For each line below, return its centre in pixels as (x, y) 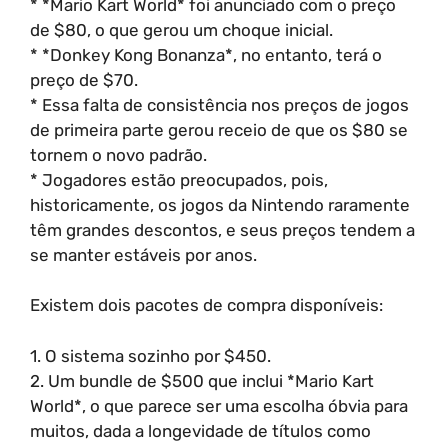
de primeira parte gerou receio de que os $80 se (219, 129)
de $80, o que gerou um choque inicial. (181, 29)
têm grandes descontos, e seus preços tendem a (222, 229)
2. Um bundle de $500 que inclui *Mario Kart (202, 380)
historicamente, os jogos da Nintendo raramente (220, 204)
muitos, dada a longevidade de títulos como (200, 430)
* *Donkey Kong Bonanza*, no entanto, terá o (206, 54)
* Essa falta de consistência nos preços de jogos (219, 104)
